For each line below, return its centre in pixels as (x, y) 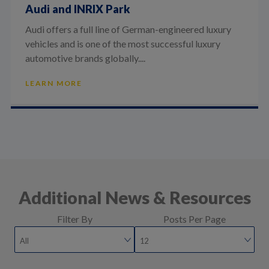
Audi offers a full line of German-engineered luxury (128, 29)
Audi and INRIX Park (77, 9)
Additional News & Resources (134, 197)
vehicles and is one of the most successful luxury (122, 43)
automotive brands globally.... (85, 58)
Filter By (74, 219)
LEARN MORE (53, 83)
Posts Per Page (195, 219)
